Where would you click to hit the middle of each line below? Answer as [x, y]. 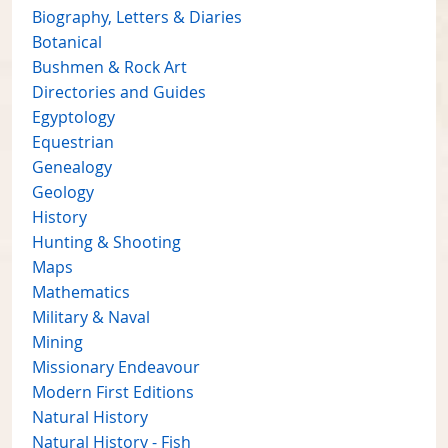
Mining [57, 342]
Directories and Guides [119, 92]
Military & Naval [91, 317]
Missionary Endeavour [116, 367]
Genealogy [72, 167]
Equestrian [73, 142]
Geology [63, 192]
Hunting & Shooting [106, 242]
